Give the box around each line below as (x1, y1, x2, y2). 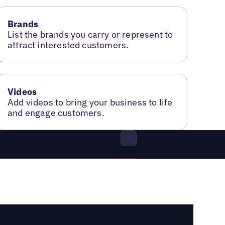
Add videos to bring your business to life (8, 96, 173, 108)
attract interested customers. (8, 39, 129, 51)
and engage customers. (8, 106, 104, 119)
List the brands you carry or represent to (8, 28, 173, 40)
